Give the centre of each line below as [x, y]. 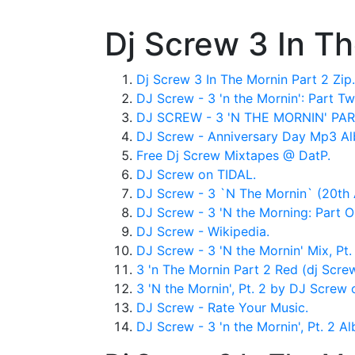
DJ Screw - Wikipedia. [203, 231]
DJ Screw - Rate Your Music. [222, 307]
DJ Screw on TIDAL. [196, 174]
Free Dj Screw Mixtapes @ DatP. [233, 155]
